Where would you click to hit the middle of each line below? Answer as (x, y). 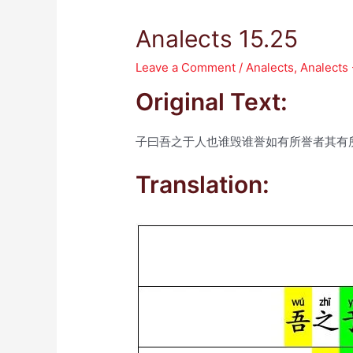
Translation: (203, 185)
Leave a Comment (186, 68)
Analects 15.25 (217, 39)
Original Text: (212, 102)
